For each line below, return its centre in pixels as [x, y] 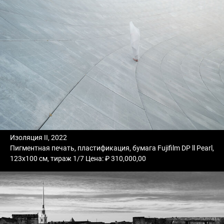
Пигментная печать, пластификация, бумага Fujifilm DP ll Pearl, [112, 148]
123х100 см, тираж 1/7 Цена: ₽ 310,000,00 [78, 158]
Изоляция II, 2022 [38, 137]
